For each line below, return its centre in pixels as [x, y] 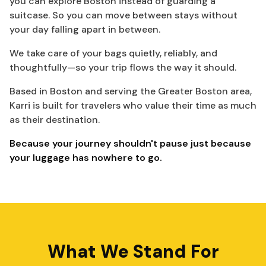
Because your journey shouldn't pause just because [130, 143]
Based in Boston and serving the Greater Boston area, [131, 91]
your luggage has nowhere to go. [86, 158]
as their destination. [55, 120]
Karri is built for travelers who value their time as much [133, 105]
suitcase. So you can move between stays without [123, 15]
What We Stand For [133, 251]
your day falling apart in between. [85, 29]
